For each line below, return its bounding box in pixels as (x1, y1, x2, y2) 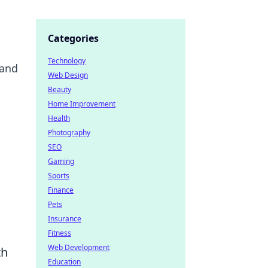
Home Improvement (48, 99, 115, 109)
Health (48, 113, 70, 123)
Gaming (48, 156, 74, 166)
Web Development (48, 242, 109, 252)
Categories (48, 32, 99, 45)
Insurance (48, 214, 81, 224)
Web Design (48, 70, 88, 80)
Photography (48, 127, 90, 138)
